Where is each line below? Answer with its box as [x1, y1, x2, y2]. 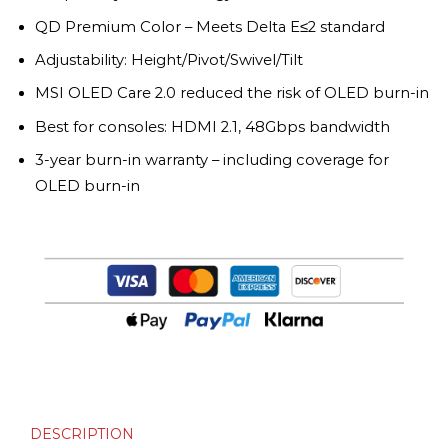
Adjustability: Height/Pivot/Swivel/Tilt [35, 50, 303, 69]
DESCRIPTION [30, 425, 134, 444]
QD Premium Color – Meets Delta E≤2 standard [35, 17, 385, 36]
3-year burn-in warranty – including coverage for [35, 151, 389, 170]
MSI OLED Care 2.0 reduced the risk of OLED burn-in [35, 84, 429, 103]
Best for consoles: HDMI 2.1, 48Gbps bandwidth [35, 117, 390, 136]
